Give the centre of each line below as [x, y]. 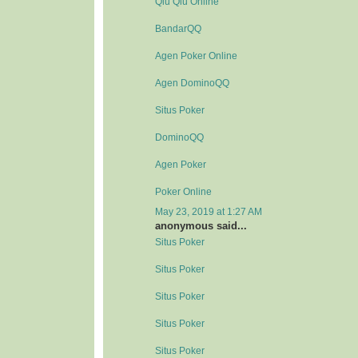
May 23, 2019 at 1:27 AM [209, 211]
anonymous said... [201, 225]
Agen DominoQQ [192, 83]
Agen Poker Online [196, 56]
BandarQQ [178, 28]
